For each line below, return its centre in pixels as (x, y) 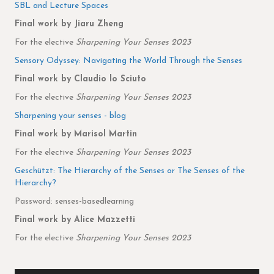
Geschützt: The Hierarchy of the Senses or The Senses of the (130, 171)
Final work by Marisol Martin (76, 135)
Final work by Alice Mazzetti (75, 220)
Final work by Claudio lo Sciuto (80, 80)
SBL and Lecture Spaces (61, 6)
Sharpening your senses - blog (70, 116)
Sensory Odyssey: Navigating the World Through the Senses (128, 61)
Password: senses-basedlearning (74, 202)
